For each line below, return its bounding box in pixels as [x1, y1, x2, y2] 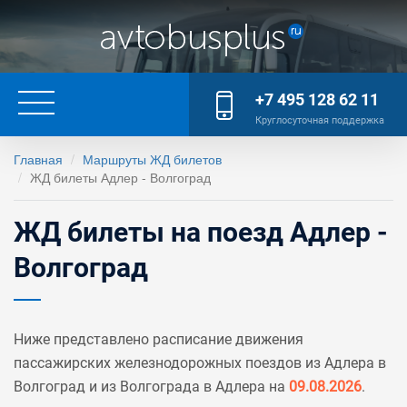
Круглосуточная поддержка [255, 114, 384, 126]
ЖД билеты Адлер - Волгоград [30, 168, 211, 186]
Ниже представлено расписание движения [14, 331, 303, 348]
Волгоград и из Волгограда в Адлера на [14, 378, 289, 395]
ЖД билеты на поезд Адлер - [14, 216, 388, 248]
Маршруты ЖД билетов [83, 150, 222, 168]
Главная [14, 150, 63, 168]
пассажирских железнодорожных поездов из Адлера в [14, 354, 386, 372]
